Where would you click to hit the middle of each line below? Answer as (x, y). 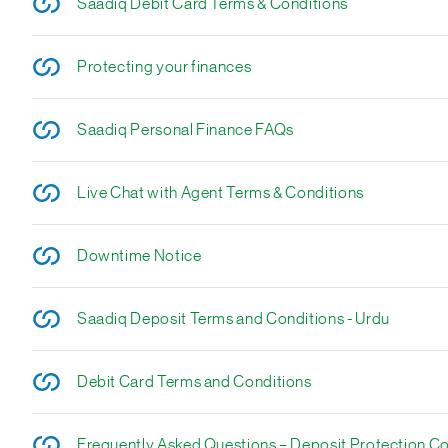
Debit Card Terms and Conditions (194, 382)
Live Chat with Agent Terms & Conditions (220, 193)
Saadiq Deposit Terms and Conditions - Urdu (233, 319)
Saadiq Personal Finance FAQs (185, 130)
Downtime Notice (139, 256)
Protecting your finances (164, 67)
